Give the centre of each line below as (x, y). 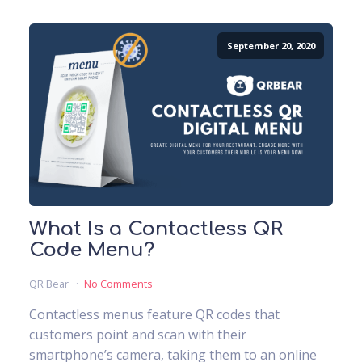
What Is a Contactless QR (156, 229)
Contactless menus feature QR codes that (154, 314)
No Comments (118, 283)
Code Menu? (92, 250)
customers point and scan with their (138, 334)
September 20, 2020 (271, 46)
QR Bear (50, 283)
